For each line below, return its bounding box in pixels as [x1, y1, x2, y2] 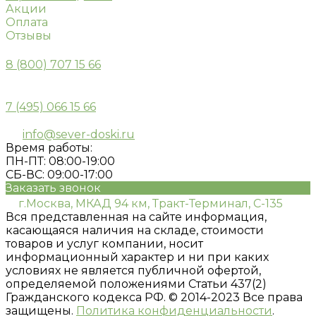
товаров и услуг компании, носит [6, 236, 203, 250]
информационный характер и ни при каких [6, 250, 269, 264]
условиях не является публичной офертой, [6, 263, 261, 277]
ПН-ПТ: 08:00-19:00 [6, 154, 115, 168]
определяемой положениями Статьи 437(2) [6, 276, 267, 291]
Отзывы [6, 28, 51, 42]
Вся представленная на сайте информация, [6, 209, 267, 224]
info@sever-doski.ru [23, 127, 135, 141]
